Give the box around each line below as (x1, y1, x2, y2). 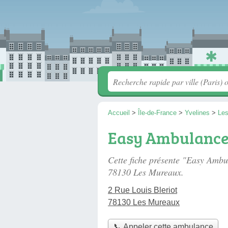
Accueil (108, 109, 130, 117)
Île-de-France (138, 109, 177, 117)
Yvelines (185, 109, 210, 117)
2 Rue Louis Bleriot (108, 186, 177, 194)
